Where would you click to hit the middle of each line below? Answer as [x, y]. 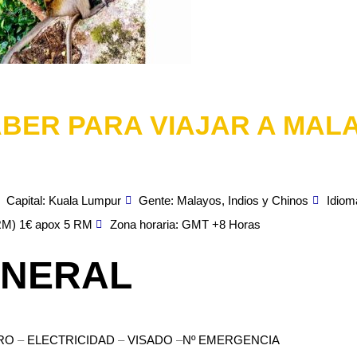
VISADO [150, 340]
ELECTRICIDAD [71, 340]
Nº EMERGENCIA [231, 340]
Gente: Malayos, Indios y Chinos [224, 201]
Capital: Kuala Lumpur [63, 201]
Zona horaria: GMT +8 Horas [185, 225]
